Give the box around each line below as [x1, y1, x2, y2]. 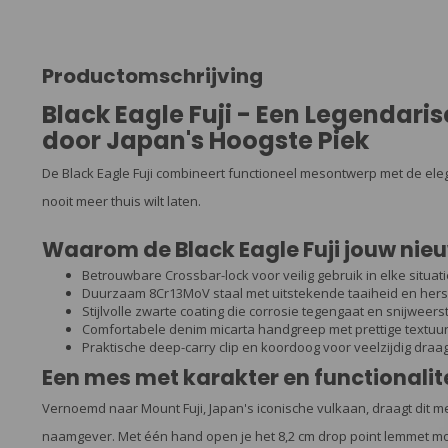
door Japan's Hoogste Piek [42, 124, 369, 157]
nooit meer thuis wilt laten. [42, 192, 201, 210]
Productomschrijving [42, 62, 263, 90]
